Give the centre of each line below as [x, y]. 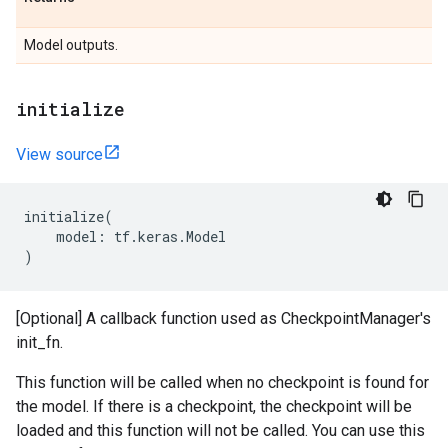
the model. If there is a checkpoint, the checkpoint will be [214, 406]
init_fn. [39, 342]
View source [59, 154]
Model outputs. [71, 45]
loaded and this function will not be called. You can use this [220, 430]
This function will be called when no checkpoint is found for [222, 382]
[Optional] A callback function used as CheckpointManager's [223, 318]
